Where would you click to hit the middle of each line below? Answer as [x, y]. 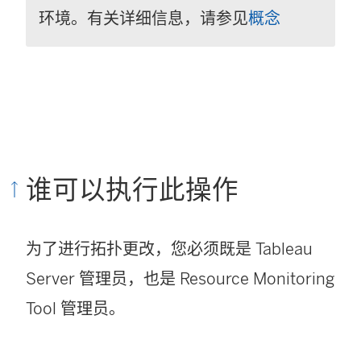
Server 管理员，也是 [103, 278]
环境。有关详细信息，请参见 [143, 18]
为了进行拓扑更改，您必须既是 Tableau [169, 249]
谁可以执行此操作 [132, 189]
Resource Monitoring [257, 278]
